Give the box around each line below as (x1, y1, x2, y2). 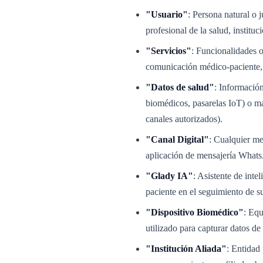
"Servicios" (146, 46, 191, 56)
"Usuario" (146, 9, 188, 19)
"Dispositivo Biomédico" (146, 207, 244, 217)
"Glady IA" (146, 171, 193, 181)
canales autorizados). (146, 114, 222, 124)
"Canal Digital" (146, 134, 209, 144)
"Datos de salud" (146, 82, 214, 92)
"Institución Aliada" (146, 244, 227, 254)
